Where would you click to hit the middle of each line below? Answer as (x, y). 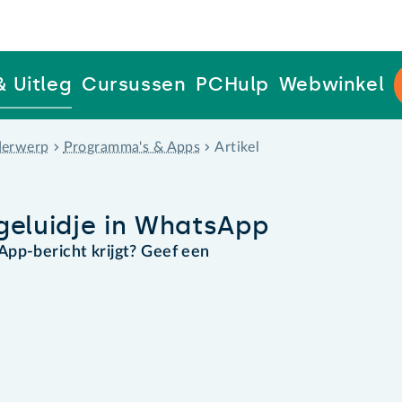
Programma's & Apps (132, 147)
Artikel (237, 147)
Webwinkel (332, 84)
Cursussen (134, 84)
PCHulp (233, 84)
